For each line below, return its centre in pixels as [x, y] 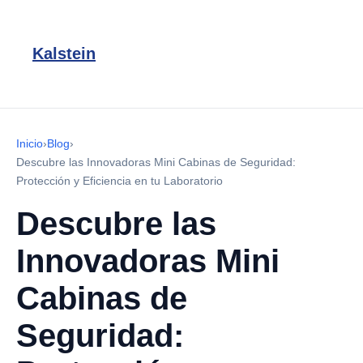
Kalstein [64, 53]
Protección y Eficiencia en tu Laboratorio [120, 181]
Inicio [30, 143]
